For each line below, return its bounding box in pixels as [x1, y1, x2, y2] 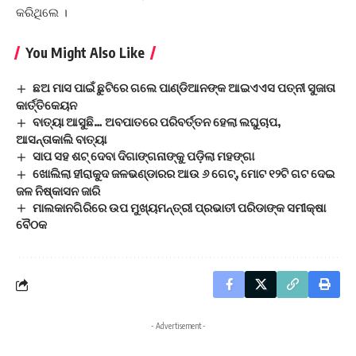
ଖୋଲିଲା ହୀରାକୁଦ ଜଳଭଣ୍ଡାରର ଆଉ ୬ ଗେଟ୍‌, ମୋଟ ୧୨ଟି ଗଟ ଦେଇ [33, 165, 335, 180]
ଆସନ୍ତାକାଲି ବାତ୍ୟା [16, 131, 106, 146]
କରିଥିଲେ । [16, 5, 68, 20]
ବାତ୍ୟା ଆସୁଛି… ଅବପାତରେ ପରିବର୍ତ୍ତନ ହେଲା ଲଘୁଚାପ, [33, 114, 281, 129]
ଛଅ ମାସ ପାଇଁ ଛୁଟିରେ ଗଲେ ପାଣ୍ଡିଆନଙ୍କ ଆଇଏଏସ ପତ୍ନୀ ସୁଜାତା [33, 80, 336, 95]
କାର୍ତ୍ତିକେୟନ [16, 97, 77, 112]
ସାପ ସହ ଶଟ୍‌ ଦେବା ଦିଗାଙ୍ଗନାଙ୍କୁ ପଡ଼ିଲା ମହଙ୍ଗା [33, 148, 255, 163]
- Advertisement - [150, 321, 206, 331]
